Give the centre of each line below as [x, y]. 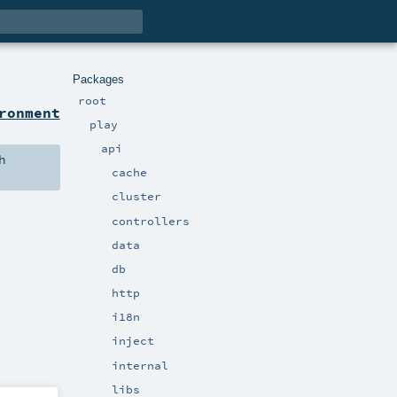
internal [140, 365]
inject [133, 341]
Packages [98, 79]
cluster [137, 196]
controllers [151, 220]
